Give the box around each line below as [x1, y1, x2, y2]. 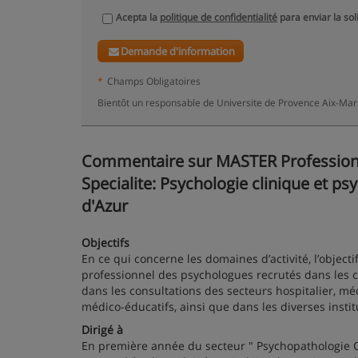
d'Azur [82, 195, 128, 217]
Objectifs [82, 235, 129, 250]
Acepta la [116, 10, 160, 24]
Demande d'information [121, 44, 236, 58]
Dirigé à [82, 322, 123, 337]
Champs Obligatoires [107, 74, 201, 87]
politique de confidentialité [160, 10, 277, 24]
